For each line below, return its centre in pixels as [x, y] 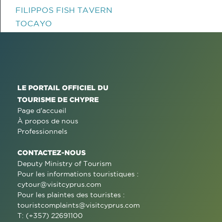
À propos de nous [48, 121]
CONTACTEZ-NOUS [52, 152]
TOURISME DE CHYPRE [58, 99]
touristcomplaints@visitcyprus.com [79, 205]
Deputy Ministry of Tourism [64, 164]
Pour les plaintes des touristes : [71, 195]
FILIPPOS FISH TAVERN [64, 10]
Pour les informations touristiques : [78, 174]
